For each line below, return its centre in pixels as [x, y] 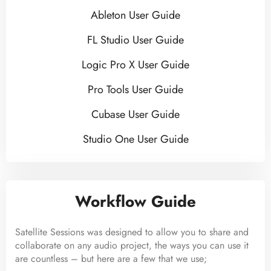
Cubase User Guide [135, 114]
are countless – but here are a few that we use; [111, 259]
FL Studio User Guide [135, 40]
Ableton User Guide [135, 15]
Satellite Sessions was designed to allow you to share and [132, 232]
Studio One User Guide [135, 139]
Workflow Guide [135, 201]
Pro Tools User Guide [135, 90]
